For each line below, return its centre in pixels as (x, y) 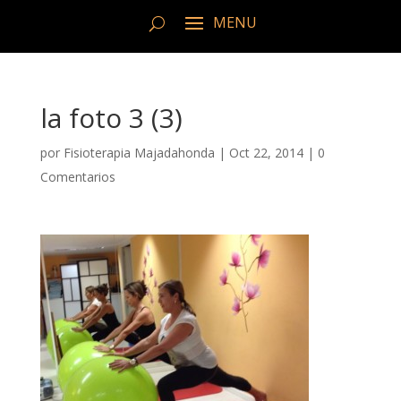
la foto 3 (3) (111, 118)
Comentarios (77, 177)
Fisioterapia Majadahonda (139, 153)
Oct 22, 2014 (266, 153)
